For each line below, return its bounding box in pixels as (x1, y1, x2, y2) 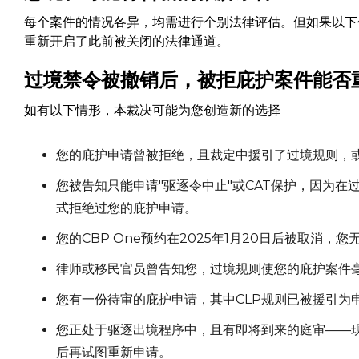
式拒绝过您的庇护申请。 (55, 200, 197, 216)
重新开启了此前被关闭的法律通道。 (23, 34, 229, 49)
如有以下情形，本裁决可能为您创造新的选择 (23, 103, 280, 118)
